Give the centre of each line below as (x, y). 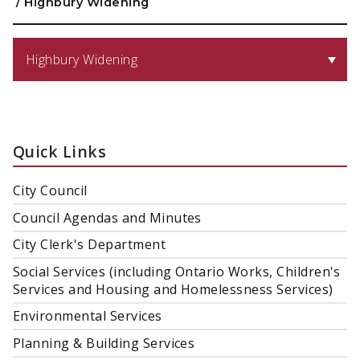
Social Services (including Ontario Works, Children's (177, 271)
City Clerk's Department (90, 245)
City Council (50, 191)
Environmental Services (88, 316)
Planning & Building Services (104, 344)
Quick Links (60, 152)
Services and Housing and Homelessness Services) (173, 289)
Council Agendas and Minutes (107, 217)
